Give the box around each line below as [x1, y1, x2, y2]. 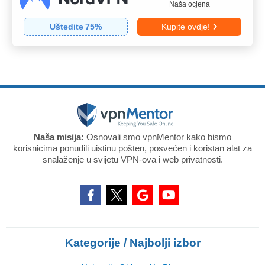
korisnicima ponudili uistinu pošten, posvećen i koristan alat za [13, 143, 252, 153]
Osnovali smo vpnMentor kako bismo [84, 131, 231, 142]
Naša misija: [34, 131, 84, 142]
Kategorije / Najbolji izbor [64, 236, 201, 249]
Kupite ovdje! [161, 21, 210, 31]
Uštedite [50, 21, 84, 31]
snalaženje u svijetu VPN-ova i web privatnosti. [42, 154, 223, 164]
